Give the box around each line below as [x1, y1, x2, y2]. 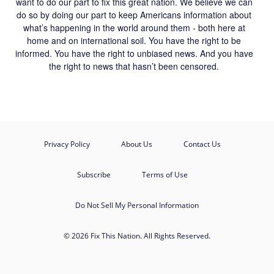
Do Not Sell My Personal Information [75, 199, 199, 210]
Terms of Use [141, 169, 188, 180]
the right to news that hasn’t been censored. [49, 59, 219, 72]
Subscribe [76, 169, 111, 180]
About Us [120, 138, 152, 149]
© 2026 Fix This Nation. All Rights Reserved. [64, 230, 210, 241]
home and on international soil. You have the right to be [27, 34, 241, 46]
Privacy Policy [43, 138, 90, 149]
